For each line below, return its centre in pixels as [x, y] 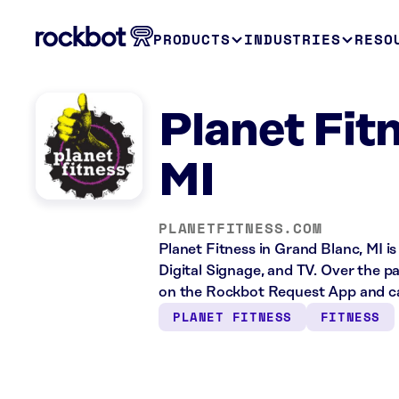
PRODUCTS [192, 39]
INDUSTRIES [293, 39]
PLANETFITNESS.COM [240, 228]
